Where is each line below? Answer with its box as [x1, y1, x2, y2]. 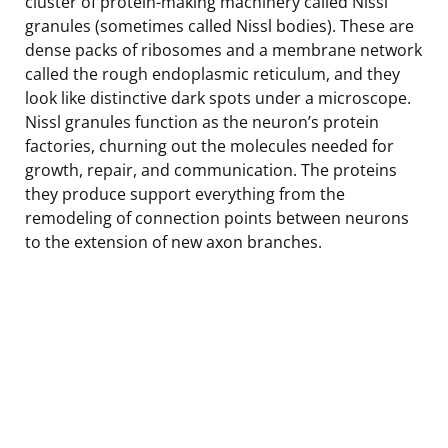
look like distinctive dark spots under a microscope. [25, 86, 411, 109]
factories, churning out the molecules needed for [25, 134, 394, 157]
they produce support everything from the [25, 182, 345, 205]
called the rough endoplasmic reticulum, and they [25, 62, 400, 85]
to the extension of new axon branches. [25, 230, 322, 253]
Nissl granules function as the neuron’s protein [25, 110, 379, 133]
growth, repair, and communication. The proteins [25, 158, 397, 181]
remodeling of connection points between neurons [25, 206, 409, 229]
